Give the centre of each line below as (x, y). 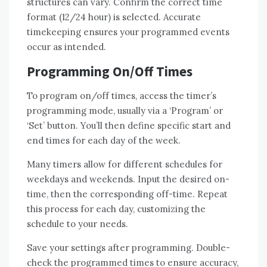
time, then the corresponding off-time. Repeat (127, 194)
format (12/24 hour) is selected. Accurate (114, 17)
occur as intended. (66, 47)
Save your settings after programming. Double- (128, 248)
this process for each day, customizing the (116, 209)
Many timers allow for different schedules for (125, 164)
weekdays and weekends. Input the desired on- (128, 179)
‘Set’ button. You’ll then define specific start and (129, 126)
